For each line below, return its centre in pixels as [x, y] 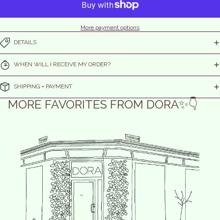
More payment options [110, 27]
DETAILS [25, 42]
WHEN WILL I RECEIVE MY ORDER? [62, 65]
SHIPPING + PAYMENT [43, 87]
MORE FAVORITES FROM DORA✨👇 [103, 104]
